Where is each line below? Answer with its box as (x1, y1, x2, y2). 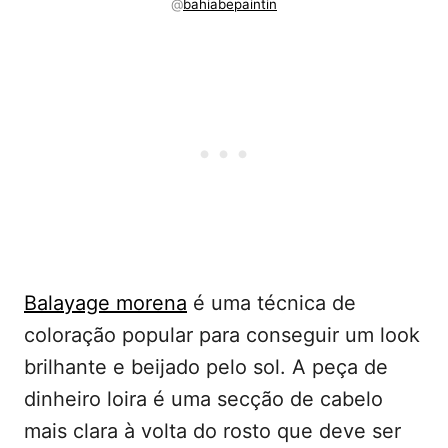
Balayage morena (24, 291, 187, 316)
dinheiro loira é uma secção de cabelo (24, 387, 383, 412)
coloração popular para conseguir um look (24, 323, 420, 348)
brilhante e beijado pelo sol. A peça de (24, 355, 388, 380)
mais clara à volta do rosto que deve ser (24, 419, 401, 444)
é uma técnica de (187, 291, 356, 316)
